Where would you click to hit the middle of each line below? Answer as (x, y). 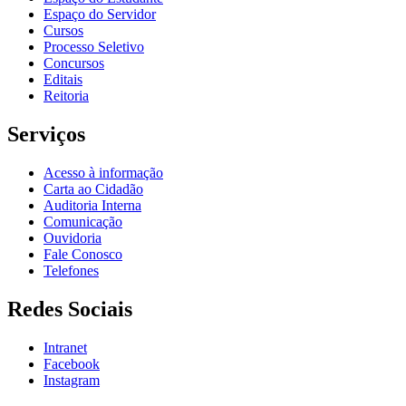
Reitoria (66, 96)
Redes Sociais (70, 309)
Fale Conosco (83, 254)
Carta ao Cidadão (93, 188)
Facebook (72, 363)
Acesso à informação (103, 172)
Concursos (74, 63)
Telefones (71, 270)
